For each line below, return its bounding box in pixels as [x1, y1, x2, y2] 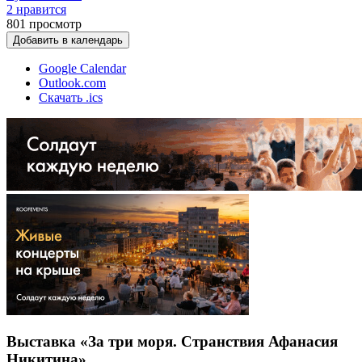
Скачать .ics [39, 90, 103, 104]
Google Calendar [39, 61, 126, 75]
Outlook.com [39, 75, 106, 90]
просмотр [29, 16, 82, 31]
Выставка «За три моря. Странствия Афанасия [6, 333, 338, 351]
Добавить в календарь [13, 33, 123, 46]
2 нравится [6, 2, 66, 16]
